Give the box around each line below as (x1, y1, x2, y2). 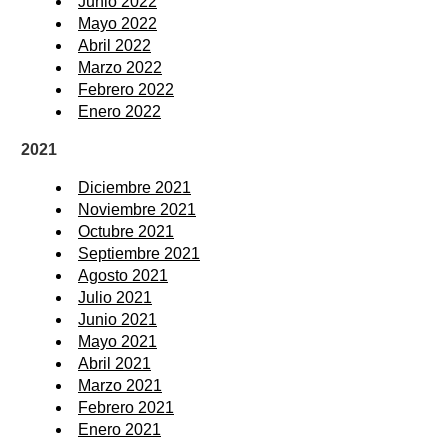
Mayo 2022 (78, 15, 157, 33)
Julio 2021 (78, 289, 152, 307)
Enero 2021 (78, 421, 161, 439)
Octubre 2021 (78, 223, 174, 241)
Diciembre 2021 (78, 179, 191, 197)
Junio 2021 (78, 311, 157, 329)
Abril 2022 (78, 37, 151, 55)
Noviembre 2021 (78, 201, 196, 219)
